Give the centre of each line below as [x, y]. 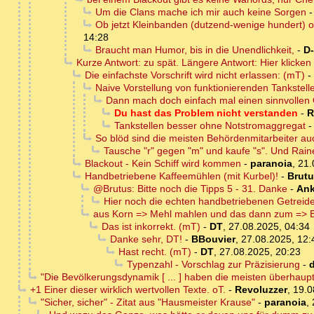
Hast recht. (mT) [155, 252]
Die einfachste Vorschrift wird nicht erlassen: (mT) [194, 75]
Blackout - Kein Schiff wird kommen [163, 164]
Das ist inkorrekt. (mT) [151, 227]
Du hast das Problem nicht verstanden [206, 113]
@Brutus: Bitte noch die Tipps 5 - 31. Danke [190, 189]
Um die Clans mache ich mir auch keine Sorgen [200, 12]
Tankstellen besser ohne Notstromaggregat [210, 126]
